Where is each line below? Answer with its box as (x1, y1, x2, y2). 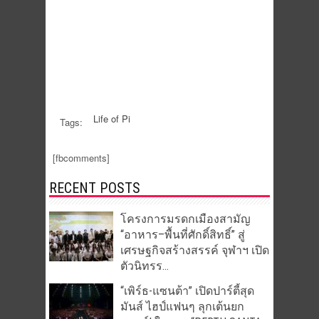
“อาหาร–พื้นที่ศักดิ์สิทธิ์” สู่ (120, 228, 245, 241)
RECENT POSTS (49, 179, 140, 197)
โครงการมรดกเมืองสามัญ (120, 212, 251, 226)
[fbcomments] (53, 151, 110, 164)
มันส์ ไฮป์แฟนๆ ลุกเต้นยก (120, 300, 244, 313)
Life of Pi (93, 112, 130, 125)
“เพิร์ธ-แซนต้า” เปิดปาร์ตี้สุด (120, 284, 254, 298)
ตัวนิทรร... (120, 259, 169, 273)
